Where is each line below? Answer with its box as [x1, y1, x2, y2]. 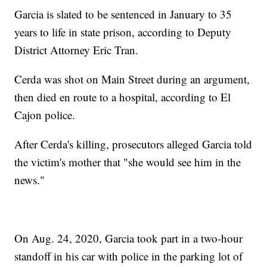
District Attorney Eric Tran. [14, 42, 139, 58]
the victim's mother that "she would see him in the [14, 154, 241, 170]
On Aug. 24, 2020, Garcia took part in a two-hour [14, 231, 243, 246]
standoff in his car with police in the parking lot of [14, 249, 243, 264]
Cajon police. [14, 107, 76, 123]
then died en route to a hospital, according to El [14, 89, 231, 105]
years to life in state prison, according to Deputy [14, 24, 232, 40]
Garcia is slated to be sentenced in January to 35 [14, 7, 232, 22]
